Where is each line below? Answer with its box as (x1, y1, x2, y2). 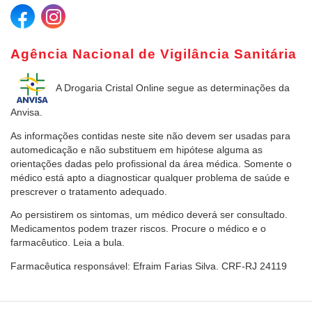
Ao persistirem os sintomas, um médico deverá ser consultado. (10, 210, 288, 221)
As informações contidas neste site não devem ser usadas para (10, 130, 290, 141)
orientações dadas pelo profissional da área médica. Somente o (10, 158, 292, 169)
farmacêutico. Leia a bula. (10, 237, 125, 249)
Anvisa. (10, 107, 42, 118)
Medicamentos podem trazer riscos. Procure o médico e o (10, 224, 266, 235)
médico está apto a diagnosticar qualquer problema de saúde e (10, 172, 290, 183)
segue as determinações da (167, 82, 290, 93)
